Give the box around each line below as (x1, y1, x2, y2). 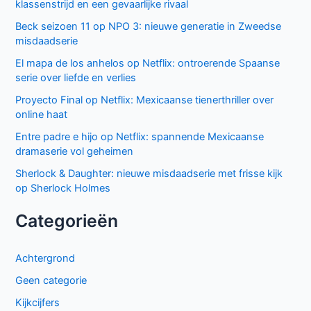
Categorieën (15, 210, 119, 232)
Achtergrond (15, 252, 76, 265)
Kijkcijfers (15, 296, 60, 309)
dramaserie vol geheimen (15, 145, 134, 158)
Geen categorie (15, 274, 87, 287)
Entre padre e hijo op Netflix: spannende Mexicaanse (15, 131, 264, 144)
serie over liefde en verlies (15, 72, 137, 85)
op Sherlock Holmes (15, 182, 111, 195)
